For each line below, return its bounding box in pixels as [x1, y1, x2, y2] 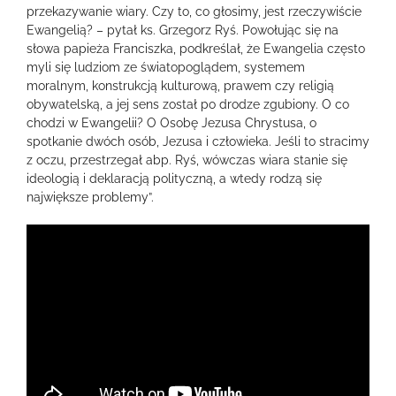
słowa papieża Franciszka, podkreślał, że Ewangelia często [27, 42, 365, 56]
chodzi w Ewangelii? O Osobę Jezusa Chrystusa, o [27, 116, 316, 130]
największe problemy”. [27, 190, 154, 204]
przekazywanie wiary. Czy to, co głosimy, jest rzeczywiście [27, 4, 362, 19]
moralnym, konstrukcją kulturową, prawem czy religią [27, 79, 334, 93]
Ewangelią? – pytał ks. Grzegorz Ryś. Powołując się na [27, 23, 339, 37]
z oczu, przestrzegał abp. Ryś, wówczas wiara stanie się [27, 153, 347, 167]
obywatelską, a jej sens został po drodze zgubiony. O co [27, 97, 349, 111]
